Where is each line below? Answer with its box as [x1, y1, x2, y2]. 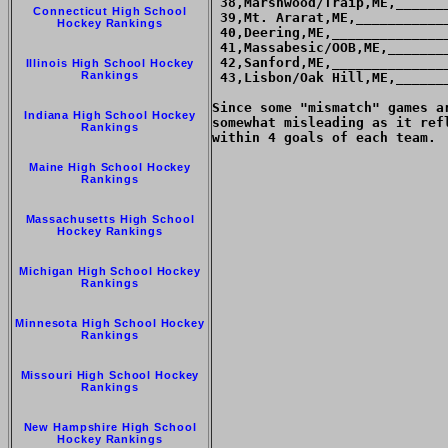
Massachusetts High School [25, 213, 195, 226]
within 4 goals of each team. [212, 130, 436, 146]
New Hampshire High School [23, 421, 197, 434]
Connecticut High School [33, 5, 187, 18]
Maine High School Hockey [28, 161, 192, 174]
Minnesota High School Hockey [15, 317, 205, 330]
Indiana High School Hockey [24, 109, 196, 122]
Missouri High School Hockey [20, 369, 200, 382]
